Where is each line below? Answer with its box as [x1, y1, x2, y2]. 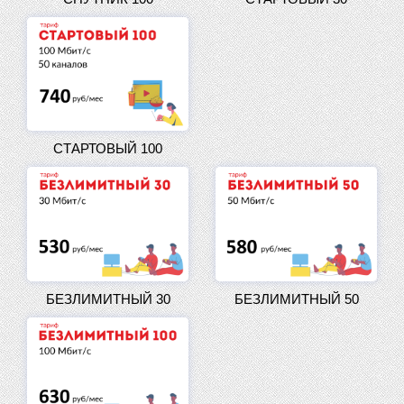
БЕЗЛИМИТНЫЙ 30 [45, 290, 170, 307]
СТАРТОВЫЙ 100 [53, 141, 162, 157]
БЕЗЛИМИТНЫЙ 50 [234, 290, 359, 307]
